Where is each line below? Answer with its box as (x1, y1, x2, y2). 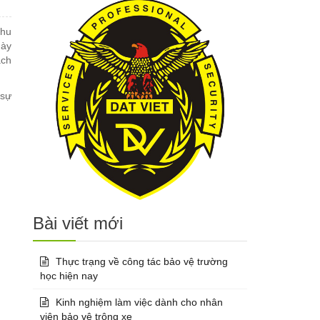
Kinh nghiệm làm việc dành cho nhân (56, 296, 224, 308)
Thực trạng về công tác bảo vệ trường (56, 255, 229, 267)
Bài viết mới (33, 213, 124, 233)
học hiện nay (40, 269, 99, 281)
